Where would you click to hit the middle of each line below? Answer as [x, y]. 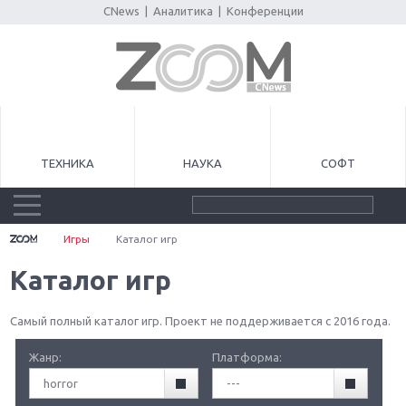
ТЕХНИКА [68, 163]
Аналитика [183, 11]
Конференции [265, 11]
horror [61, 383]
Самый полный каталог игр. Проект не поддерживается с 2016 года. [201, 321]
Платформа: [249, 357]
